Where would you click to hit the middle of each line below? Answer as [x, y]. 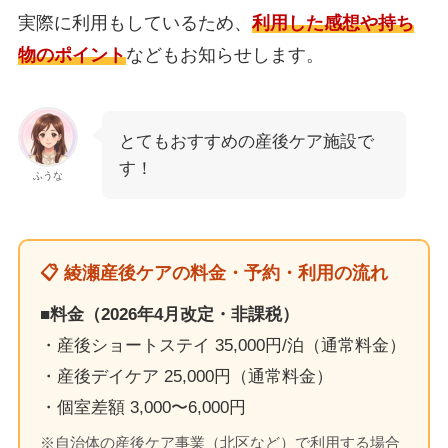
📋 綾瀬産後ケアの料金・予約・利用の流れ [213, 273]
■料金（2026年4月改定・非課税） [169, 315]
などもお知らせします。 [224, 55]
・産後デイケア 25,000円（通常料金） [186, 377]
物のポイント [71, 55]
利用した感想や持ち [332, 23]
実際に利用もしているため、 [134, 23]
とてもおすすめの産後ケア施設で [246, 142]
